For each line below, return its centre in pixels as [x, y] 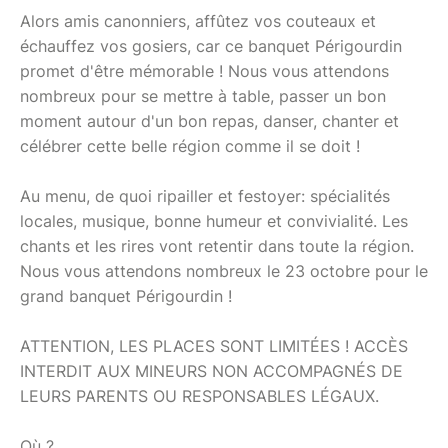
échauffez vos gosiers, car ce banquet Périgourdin [211, 45]
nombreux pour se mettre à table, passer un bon [203, 95]
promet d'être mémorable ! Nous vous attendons [204, 70]
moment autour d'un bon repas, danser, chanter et [209, 120]
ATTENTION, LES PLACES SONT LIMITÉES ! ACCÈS [214, 345]
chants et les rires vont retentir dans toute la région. [217, 245]
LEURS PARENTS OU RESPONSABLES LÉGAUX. [199, 395]
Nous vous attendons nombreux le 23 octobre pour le [224, 270]
